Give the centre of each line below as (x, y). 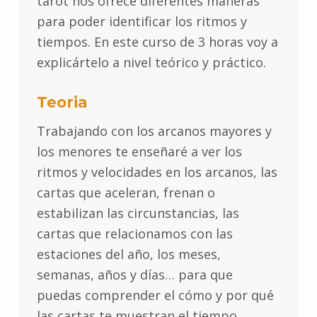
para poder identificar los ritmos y (142, 22)
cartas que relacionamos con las (134, 234)
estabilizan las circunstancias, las (138, 213)
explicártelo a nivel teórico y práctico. (151, 63)
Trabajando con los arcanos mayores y (154, 131)
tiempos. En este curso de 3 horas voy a (157, 42)
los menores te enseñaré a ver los (139, 152)
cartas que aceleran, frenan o (126, 193)
